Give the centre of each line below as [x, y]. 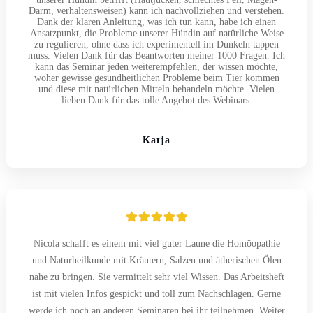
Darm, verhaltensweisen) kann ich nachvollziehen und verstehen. [156, 10]
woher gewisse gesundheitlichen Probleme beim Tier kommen [156, 78]
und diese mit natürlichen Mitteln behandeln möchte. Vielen [156, 89]
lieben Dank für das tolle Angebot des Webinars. [156, 100]
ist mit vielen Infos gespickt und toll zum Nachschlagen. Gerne [156, 293]
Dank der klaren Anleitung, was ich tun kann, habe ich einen [156, 22]
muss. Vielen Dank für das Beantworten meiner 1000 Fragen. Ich [156, 55]
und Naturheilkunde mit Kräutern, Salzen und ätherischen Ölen [156, 260]
